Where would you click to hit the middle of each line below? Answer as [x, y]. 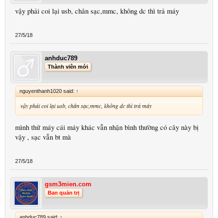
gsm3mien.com [68, 184]
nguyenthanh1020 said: [48, 91]
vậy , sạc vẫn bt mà [43, 137]
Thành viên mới [68, 67]
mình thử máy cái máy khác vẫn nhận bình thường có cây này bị [107, 127]
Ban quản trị [64, 193]
